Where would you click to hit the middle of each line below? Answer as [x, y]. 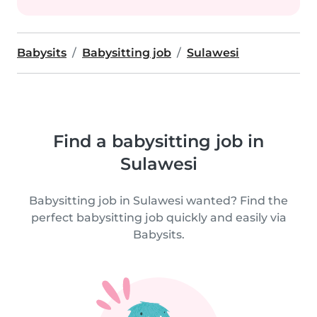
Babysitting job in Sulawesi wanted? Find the [158, 201]
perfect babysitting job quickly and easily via [158, 218]
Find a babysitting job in [158, 141]
